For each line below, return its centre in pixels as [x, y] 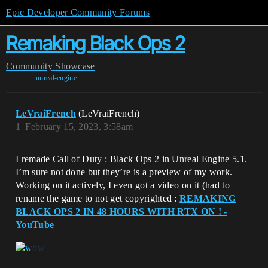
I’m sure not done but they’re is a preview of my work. [124, 172]
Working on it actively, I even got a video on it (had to [123, 185]
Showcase [75, 66]
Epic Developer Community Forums [78, 12]
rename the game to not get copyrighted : [98, 198]
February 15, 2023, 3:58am [79, 127]
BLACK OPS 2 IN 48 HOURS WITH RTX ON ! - [121, 211]
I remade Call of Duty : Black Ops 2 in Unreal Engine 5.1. [132, 159]
